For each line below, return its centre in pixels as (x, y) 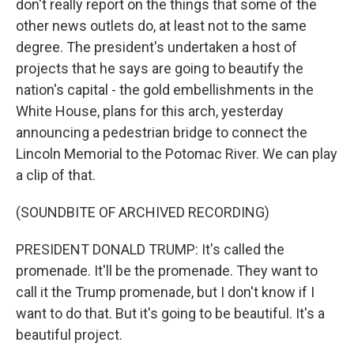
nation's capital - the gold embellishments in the (165, 90)
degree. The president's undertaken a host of (156, 47)
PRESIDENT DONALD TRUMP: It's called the (150, 249)
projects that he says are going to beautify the (160, 68)
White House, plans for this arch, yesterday (150, 111)
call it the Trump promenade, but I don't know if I (165, 292)
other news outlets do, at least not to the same (161, 26)
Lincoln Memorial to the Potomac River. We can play (177, 154)
